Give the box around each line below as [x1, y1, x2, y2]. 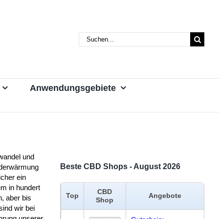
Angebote [148, 191, 181, 199]
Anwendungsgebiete [30, 83, 116, 93]
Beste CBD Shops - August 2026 [60, 162, 180, 171]
